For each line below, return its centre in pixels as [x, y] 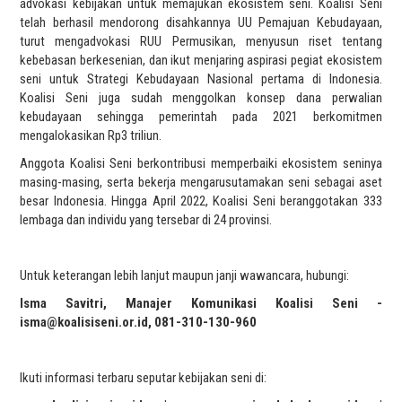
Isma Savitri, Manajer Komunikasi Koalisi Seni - [201, 303]
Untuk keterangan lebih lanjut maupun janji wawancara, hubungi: [185, 275]
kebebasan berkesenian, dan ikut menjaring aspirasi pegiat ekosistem [201, 60]
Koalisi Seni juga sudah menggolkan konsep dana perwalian [201, 97]
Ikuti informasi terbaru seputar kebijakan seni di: [144, 377]
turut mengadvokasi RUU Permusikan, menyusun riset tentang [201, 41]
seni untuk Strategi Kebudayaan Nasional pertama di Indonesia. [201, 79]
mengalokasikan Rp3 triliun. [91, 135]
